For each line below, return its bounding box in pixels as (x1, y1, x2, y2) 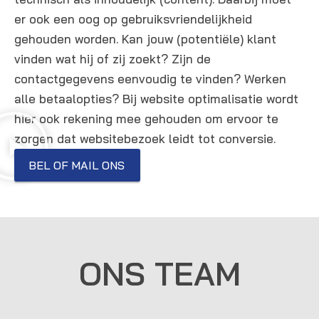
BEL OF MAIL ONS (28, 157, 125, 172)
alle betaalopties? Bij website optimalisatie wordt (14, 90, 298, 106)
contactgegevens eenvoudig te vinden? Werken (14, 70, 286, 86)
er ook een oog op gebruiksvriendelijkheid (14, 11, 252, 26)
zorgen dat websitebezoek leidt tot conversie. (14, 130, 276, 146)
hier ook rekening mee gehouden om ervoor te (14, 110, 278, 126)
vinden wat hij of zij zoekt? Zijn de (14, 51, 211, 66)
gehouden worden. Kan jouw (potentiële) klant (14, 31, 276, 46)
